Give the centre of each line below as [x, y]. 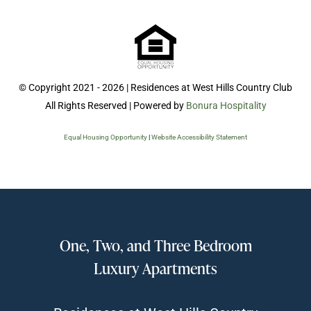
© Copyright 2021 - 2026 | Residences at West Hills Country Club [155, 88]
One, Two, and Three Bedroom [155, 246]
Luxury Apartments [155, 269]
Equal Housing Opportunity [106, 137]
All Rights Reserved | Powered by [115, 106]
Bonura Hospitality [226, 106]
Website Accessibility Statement [199, 137]
